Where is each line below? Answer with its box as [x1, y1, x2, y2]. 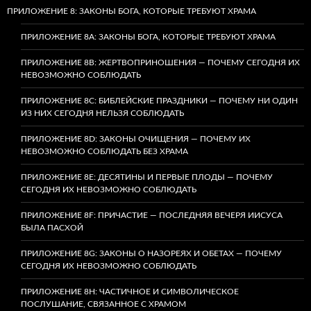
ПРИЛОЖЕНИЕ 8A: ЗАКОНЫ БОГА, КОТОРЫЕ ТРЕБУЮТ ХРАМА [21, 32, 276, 41]
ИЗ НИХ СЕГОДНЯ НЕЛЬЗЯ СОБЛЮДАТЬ [21, 108, 184, 117]
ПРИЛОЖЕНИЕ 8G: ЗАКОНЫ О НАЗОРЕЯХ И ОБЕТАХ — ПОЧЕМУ [21, 249, 282, 258]
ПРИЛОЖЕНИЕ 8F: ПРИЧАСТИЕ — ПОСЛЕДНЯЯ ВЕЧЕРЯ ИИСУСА [21, 210, 283, 219]
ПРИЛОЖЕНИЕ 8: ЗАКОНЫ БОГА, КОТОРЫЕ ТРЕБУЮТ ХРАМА [7, 6, 256, 15]
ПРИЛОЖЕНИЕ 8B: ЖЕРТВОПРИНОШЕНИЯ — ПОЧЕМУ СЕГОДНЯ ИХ [21, 58, 300, 67]
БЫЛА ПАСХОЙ [21, 223, 83, 232]
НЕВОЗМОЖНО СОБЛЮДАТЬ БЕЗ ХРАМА [21, 146, 188, 155]
